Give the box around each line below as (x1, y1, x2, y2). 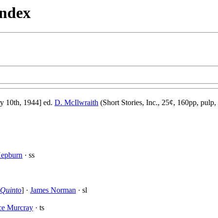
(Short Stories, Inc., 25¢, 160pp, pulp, (98, 98, 216, 107)
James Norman (30, 186, 76, 195)
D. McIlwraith (54, 98, 98, 107)
